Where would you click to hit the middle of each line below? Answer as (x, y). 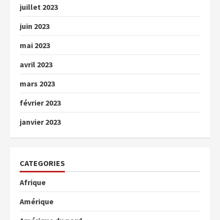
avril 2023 (36, 65)
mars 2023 (37, 84)
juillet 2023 (39, 7)
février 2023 (40, 103)
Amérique (37, 202)
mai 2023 (35, 45)
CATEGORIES (42, 163)
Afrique (33, 182)
